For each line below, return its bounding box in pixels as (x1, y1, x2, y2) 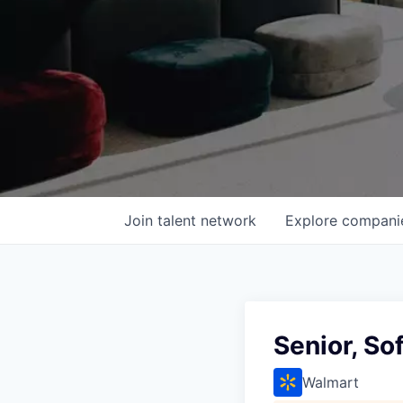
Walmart (302, 373, 359, 391)
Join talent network (124, 211, 256, 229)
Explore (285, 211, 342, 229)
